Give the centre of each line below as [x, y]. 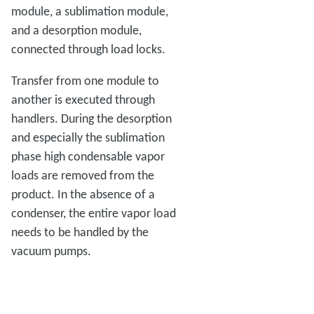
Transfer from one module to [85, 81]
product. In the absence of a [83, 194]
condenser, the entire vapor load [94, 213]
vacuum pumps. [53, 251]
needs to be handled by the [80, 232]
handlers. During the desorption [91, 118]
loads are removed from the [83, 175]
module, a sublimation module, [90, 11]
